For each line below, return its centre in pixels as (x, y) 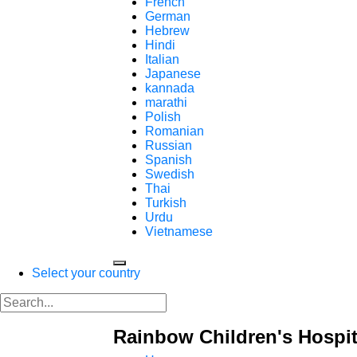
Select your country (86, 273)
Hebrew (167, 31)
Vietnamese (179, 231)
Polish (163, 117)
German (168, 16)
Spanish (169, 160)
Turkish (166, 203)
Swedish (170, 174)
